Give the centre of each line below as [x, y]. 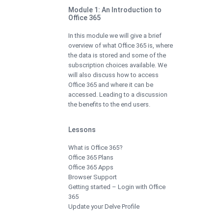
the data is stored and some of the [117, 55]
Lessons [82, 129]
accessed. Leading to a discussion [118, 94]
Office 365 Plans [91, 157]
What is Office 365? [96, 147]
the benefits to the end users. [109, 104]
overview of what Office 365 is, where [121, 45]
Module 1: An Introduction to [115, 10]
